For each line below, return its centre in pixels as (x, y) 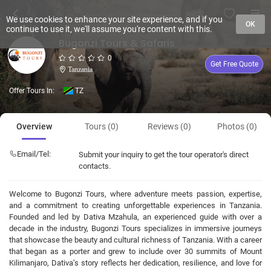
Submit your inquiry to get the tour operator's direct (164, 155)
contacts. (95, 166)
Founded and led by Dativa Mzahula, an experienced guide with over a (135, 217)
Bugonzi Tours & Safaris (117, 43)
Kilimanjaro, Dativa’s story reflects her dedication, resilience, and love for (135, 263)
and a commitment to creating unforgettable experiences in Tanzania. (135, 205)
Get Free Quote (234, 64)
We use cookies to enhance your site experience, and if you (114, 19)
